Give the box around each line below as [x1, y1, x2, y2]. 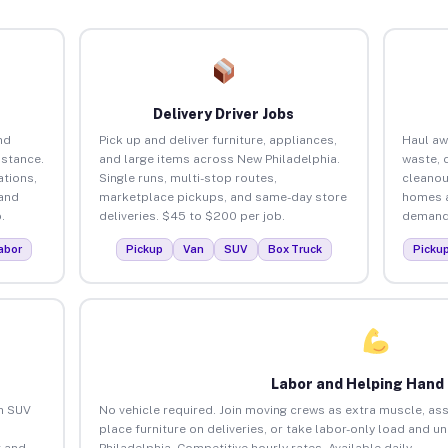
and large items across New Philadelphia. [98, 151, 340, 166]
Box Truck [267, 242, 322, 255]
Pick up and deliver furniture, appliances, [98, 132, 337, 147]
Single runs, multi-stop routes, [98, 170, 277, 185]
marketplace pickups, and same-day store [98, 189, 347, 204]
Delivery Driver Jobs [153, 105, 295, 122]
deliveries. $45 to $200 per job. [98, 208, 285, 223]
